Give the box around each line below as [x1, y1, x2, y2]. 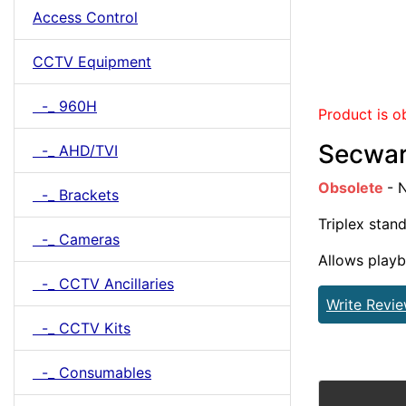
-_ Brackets [33, 186, 119, 204]
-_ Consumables [33, 363, 151, 382]
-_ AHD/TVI [33, 141, 118, 159]
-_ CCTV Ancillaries [33, 275, 174, 293]
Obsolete [318, 179, 387, 197]
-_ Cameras [33, 230, 120, 248]
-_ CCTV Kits [33, 319, 130, 337]
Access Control [33, 8, 138, 26]
